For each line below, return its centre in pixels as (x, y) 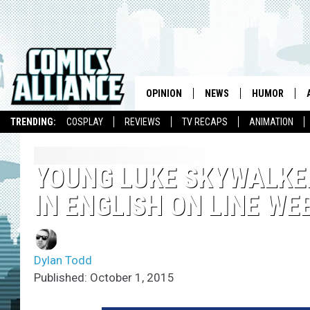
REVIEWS (143, 122)
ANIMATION (271, 122)
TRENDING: (33, 122)
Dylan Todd (63, 261)
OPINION (164, 93)
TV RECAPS (205, 122)
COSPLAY (85, 122)
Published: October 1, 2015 (104, 278)
